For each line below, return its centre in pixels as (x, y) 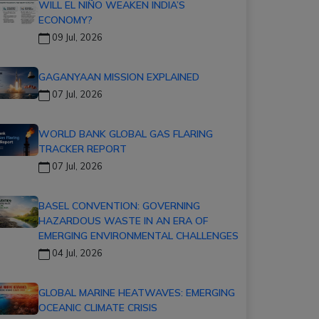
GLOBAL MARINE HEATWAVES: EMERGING (137, 293)
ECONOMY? (66, 20)
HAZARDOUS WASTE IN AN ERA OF (123, 221)
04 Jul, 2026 (76, 253)
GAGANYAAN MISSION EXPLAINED (119, 77)
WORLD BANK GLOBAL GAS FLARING (126, 134)
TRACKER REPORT (83, 149)
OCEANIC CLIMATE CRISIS (98, 308)
